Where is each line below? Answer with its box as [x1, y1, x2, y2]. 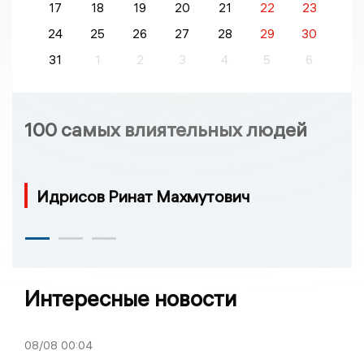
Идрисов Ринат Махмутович [37, 186, 250, 207]
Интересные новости [24, 285, 236, 313]
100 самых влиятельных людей [24, 117, 307, 142]
